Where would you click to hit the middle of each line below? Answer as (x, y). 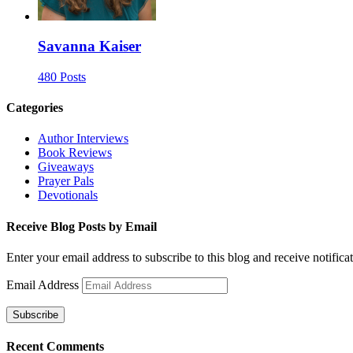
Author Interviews (83, 139)
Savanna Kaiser (89, 46)
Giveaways (66, 167)
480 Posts (62, 76)
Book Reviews (75, 153)
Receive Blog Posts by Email (82, 226)
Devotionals (68, 195)
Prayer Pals (66, 181)
